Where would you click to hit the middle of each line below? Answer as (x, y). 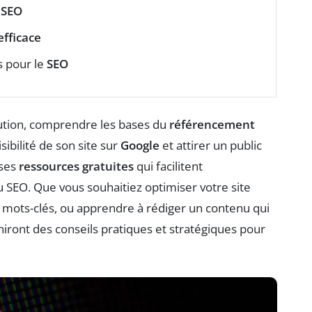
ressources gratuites (76, 166)
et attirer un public (211, 146)
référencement (212, 125)
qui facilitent (168, 166)
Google (140, 146)
